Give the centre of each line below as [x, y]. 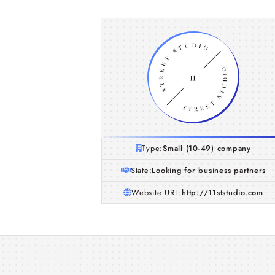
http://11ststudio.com [223, 192]
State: [141, 170]
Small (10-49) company [207, 148]
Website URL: [157, 192]
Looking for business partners [209, 170]
